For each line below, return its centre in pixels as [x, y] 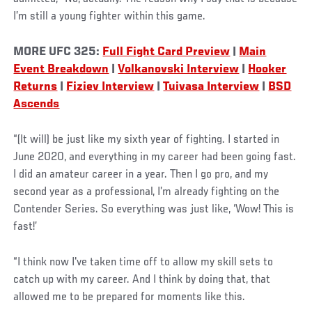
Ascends [37, 105]
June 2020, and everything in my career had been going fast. [155, 158]
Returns [36, 87]
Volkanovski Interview [179, 70]
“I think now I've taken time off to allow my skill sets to [143, 263]
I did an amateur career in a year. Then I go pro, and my [141, 175]
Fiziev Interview [110, 87]
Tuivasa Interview [211, 87]
